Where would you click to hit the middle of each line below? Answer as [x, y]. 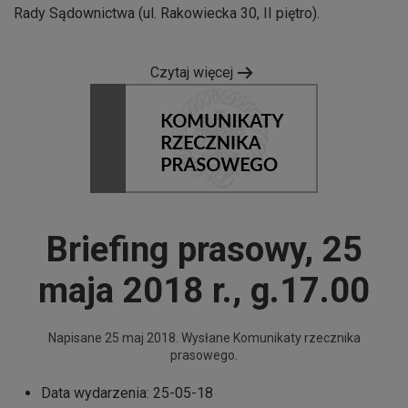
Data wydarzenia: [97, 393]
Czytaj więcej [192, 73]
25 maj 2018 [140, 338]
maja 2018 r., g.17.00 [204, 291]
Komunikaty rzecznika [296, 338]
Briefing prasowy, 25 [204, 250]
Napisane [76, 338]
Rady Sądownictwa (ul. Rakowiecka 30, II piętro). [167, 14]
